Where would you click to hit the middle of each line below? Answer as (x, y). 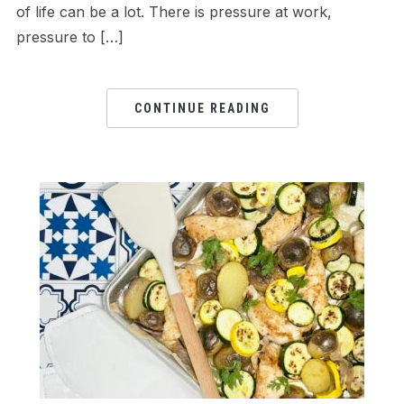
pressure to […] (69, 37)
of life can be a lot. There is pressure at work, (174, 11)
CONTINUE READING (202, 108)
